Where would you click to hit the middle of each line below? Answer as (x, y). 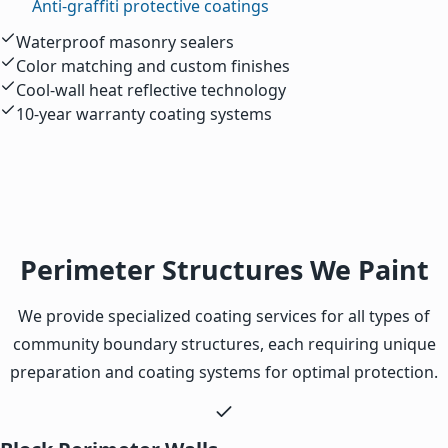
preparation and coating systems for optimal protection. (224, 371)
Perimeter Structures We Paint (224, 269)
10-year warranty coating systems (144, 113)
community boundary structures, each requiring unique (224, 343)
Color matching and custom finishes (153, 65)
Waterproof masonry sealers (125, 41)
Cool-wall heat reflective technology (151, 89)
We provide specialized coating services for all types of (224, 315)
